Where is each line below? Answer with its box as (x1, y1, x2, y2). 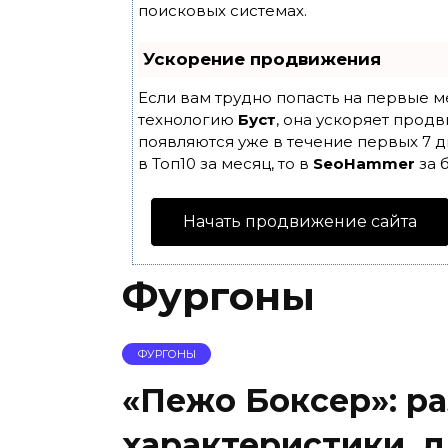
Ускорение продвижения (143, 49, 381, 69)
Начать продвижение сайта (183, 212, 417, 231)
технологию (138, 110, 238, 129)
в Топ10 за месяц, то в (138, 154, 313, 173)
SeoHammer (313, 154, 415, 173)
